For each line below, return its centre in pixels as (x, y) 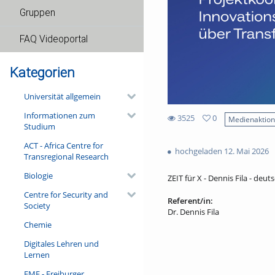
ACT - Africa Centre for (63, 145)
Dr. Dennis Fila (193, 212)
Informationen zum (59, 115)
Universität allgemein (62, 96)
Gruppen (37, 13)
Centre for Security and (66, 194)
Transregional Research (66, 156)
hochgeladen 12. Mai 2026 (221, 151)
